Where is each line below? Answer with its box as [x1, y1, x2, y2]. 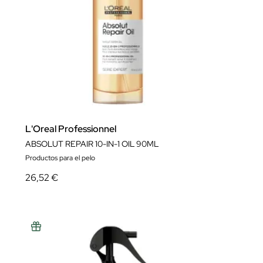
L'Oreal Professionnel [25, 123, 116, 135]
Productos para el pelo [25, 153, 95, 163]
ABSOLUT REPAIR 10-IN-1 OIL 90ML [25, 139, 159, 149]
